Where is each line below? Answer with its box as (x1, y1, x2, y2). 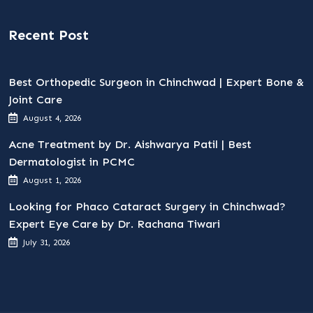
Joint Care (8, 93, 62, 106)
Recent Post (8, 27, 89, 43)
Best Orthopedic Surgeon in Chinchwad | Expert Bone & (8, 75, 304, 89)
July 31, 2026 (23, 238, 70, 247)
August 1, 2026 (23, 175, 81, 185)
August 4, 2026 (23, 113, 81, 123)
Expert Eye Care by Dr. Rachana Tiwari (8, 217, 220, 231)
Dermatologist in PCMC (8, 155, 135, 168)
